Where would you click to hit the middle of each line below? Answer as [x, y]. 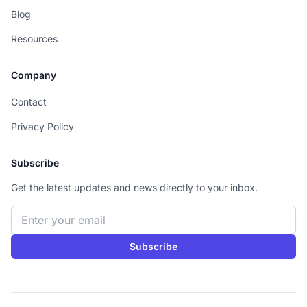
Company [34, 75]
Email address [47, 213]
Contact [29, 102]
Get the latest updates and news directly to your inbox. [134, 187]
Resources [34, 39]
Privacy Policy [42, 126]
